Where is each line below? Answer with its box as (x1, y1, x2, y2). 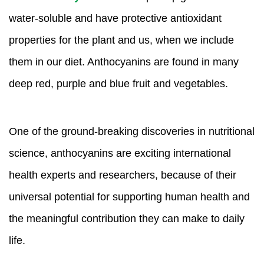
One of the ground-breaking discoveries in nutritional (9, 126, 255, 137)
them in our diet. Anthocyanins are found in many (9, 56, 239, 68)
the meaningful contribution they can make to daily (9, 213, 245, 225)
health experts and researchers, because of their (9, 169, 236, 181)
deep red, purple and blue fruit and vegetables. (9, 78, 228, 90)
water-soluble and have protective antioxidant (9, 12, 222, 24)
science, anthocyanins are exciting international (9, 147, 231, 159)
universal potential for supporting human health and (9, 191, 250, 203)
